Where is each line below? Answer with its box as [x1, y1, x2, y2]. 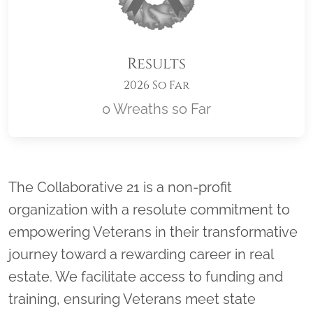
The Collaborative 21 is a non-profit [8, 179, 232, 196]
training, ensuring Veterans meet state [8, 291, 256, 307]
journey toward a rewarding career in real [8, 246, 273, 263]
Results [127, 54, 186, 74]
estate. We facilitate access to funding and [8, 268, 283, 285]
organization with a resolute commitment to [8, 201, 290, 218]
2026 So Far [124, 78, 189, 93]
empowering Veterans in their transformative [8, 224, 298, 240]
